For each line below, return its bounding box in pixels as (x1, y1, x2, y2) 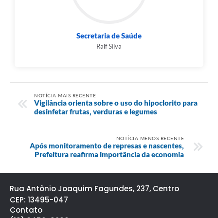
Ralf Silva (96, 42, 122, 51)
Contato (10, 204, 42, 215)
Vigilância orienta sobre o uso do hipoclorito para (34, 98, 198, 107)
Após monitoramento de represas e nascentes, (30, 141, 184, 150)
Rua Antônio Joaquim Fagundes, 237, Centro (10, 183, 179, 194)
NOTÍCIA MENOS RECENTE (116, 135, 184, 141)
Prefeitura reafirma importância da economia (35, 149, 184, 159)
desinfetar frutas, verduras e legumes (34, 107, 157, 116)
